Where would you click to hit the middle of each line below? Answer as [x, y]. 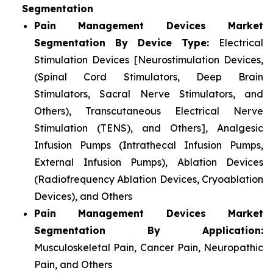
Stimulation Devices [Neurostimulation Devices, [149, 60]
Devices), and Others [83, 197]
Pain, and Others [73, 265]
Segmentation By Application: [149, 231]
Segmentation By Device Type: [126, 43]
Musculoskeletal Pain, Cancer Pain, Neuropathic [149, 248]
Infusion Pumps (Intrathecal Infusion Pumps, [149, 145]
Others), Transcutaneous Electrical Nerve [149, 111]
